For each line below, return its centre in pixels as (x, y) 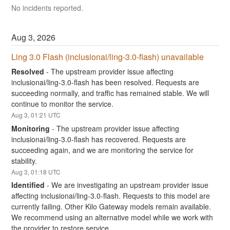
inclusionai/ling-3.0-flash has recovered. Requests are (99, 139)
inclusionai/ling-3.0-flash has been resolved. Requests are (106, 82)
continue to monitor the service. (63, 103)
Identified (28, 185)
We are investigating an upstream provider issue (130, 185)
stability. (24, 160)
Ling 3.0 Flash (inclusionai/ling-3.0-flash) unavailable (108, 57)
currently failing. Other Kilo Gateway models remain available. (111, 207)
